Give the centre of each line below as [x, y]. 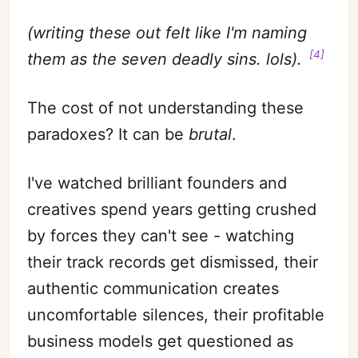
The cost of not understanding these [166, 107]
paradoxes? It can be [108, 134]
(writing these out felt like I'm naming [167, 32]
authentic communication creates [153, 288]
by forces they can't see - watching [161, 235]
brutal [211, 134]
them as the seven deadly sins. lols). [167, 59]
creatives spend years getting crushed [172, 209]
